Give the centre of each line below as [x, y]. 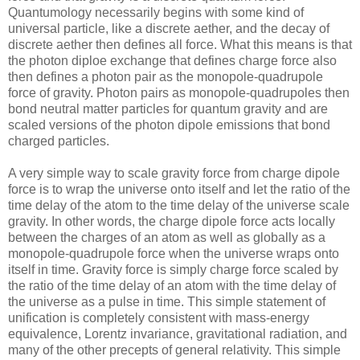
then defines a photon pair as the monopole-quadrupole [166, 77]
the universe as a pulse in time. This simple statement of [167, 302]
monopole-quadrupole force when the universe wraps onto [174, 254]
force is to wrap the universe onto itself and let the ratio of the [179, 190]
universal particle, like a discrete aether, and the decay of [169, 29]
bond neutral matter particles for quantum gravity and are [168, 109]
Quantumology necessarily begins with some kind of [156, 13]
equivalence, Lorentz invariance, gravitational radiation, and [178, 334]
